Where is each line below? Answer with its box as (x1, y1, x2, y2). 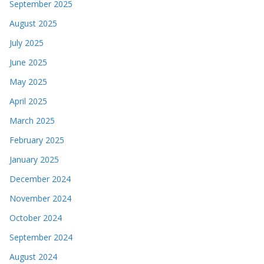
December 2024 (9, 173, 71, 184)
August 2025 (9, 17, 57, 29)
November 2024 (9, 192, 71, 204)
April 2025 (9, 95, 47, 107)
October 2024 (9, 212, 62, 223)
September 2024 (9, 231, 72, 243)
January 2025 (9, 153, 59, 165)
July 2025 (9, 37, 44, 48)
